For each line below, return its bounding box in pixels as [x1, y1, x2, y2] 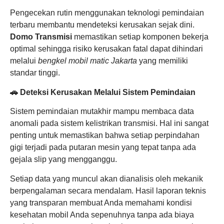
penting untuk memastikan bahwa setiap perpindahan [10, 131, 199, 140]
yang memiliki [137, 56, 188, 65]
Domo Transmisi [10, 32, 72, 41]
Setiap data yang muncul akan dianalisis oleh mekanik [10, 174, 203, 183]
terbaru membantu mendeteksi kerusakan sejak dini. [10, 20, 194, 29]
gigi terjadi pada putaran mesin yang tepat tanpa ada [10, 143, 196, 152]
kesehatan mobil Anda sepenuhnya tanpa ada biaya [10, 210, 194, 219]
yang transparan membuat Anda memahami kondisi [10, 198, 192, 207]
